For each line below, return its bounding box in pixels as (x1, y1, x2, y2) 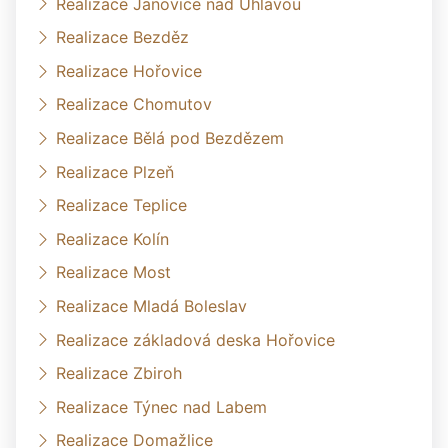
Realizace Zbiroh (56, 362, 182, 383)
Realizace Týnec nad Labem (56, 396, 267, 417)
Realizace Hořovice (56, 60, 202, 81)
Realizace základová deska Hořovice (56, 329, 335, 350)
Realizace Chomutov (56, 94, 212, 115)
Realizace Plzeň (56, 161, 174, 182)
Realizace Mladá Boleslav (56, 295, 247, 316)
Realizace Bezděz (56, 27, 189, 48)
